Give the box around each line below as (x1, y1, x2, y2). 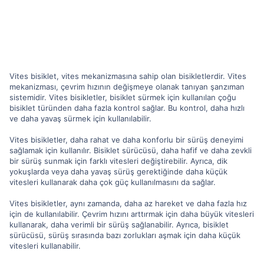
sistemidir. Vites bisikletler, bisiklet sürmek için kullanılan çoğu (9, 93, 236, 102)
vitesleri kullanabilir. (9, 241, 81, 250)
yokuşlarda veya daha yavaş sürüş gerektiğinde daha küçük (9, 167, 227, 176)
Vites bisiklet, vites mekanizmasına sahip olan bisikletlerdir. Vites (9, 71, 246, 81)
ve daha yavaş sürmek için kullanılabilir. (9, 114, 151, 123)
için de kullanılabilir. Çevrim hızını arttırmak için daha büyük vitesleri (9, 209, 254, 219)
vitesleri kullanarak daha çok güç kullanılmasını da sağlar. (9, 177, 216, 187)
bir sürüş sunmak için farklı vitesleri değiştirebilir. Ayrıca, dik (9, 156, 227, 166)
